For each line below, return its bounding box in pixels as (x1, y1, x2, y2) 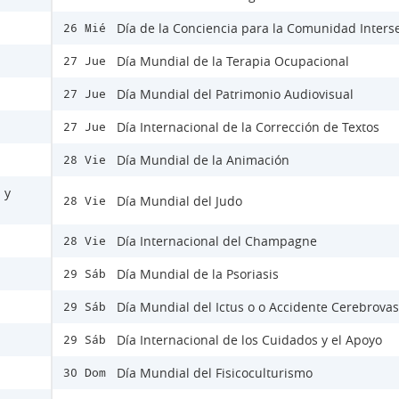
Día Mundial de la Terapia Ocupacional (117, 53, 349, 70)
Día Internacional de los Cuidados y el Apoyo (117, 331, 382, 349)
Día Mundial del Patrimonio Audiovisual (117, 85, 354, 103)
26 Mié (63, 21, 106, 36)
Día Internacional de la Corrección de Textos (117, 118, 379, 136)
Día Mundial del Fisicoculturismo (117, 364, 313, 382)
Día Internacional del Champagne (117, 232, 317, 250)
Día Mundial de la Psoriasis (117, 265, 279, 283)
